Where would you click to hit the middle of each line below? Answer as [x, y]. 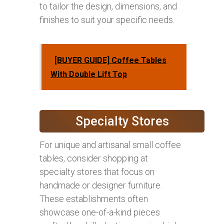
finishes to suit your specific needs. [107, 19]
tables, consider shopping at [94, 158]
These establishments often [94, 198]
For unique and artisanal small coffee [110, 144]
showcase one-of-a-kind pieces [100, 212]
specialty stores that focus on [97, 171]
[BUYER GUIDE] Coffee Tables [110, 60]
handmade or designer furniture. [101, 185]
